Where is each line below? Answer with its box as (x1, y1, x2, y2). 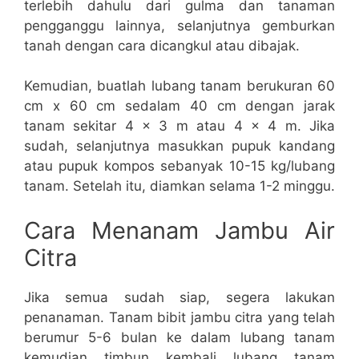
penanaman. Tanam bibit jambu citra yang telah (24, 309, 335, 325)
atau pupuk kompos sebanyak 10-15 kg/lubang (24, 158, 335, 175)
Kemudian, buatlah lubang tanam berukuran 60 (24, 78, 335, 95)
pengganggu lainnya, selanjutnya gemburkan (24, 17, 335, 34)
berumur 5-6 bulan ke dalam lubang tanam (24, 329, 335, 345)
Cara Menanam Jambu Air (24, 216, 335, 244)
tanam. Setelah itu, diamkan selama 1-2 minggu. (24, 178, 335, 195)
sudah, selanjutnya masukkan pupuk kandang (24, 138, 335, 155)
